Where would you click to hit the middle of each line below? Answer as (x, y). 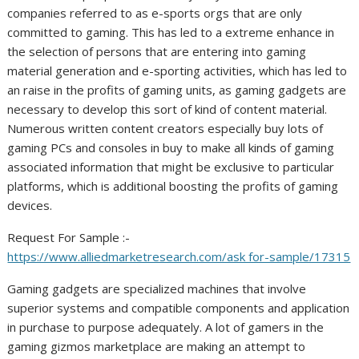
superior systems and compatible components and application (179, 307)
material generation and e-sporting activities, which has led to (177, 70)
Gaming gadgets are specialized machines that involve (157, 288)
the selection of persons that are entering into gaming (157, 51)
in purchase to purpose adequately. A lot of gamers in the (166, 327)
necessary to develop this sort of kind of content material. (167, 109)
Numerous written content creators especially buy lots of (165, 128)
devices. (30, 205)
